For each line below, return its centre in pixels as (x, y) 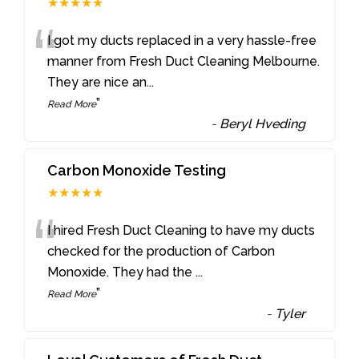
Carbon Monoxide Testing (137, 170)
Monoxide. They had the (122, 272)
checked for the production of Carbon (161, 251)
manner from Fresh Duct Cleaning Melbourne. (184, 61)
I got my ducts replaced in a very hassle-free (182, 40)
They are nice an (97, 82)
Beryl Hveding (263, 123)
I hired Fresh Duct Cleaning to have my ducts (182, 230)
